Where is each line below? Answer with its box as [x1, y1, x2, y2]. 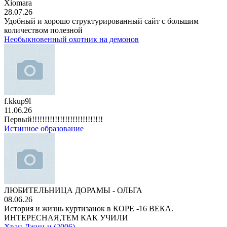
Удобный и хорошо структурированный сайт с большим [4, 17, 199, 25]
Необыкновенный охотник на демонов [4, 35, 139, 44]
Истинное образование [4, 124, 84, 133]
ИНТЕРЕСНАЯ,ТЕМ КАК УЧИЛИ [4, 213, 128, 222]
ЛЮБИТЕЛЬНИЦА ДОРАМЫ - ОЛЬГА [4, 186, 142, 195]
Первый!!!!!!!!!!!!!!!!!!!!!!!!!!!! [4, 115, 103, 124]
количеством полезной [4, 26, 83, 34]
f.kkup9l [4, 97, 31, 105]
